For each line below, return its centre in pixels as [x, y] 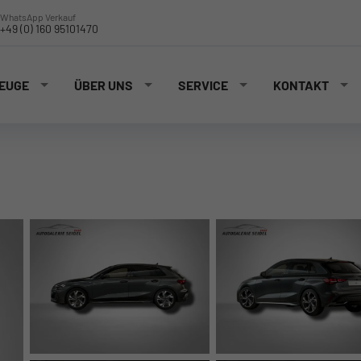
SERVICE [203, 85]
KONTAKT [301, 85]
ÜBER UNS [104, 85]
